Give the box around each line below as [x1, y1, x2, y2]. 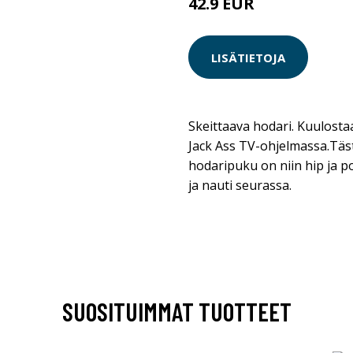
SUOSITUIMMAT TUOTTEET [61, 296, 292, 326]
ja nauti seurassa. [188, 176, 292, 194]
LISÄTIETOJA [211, 49, 285, 65]
